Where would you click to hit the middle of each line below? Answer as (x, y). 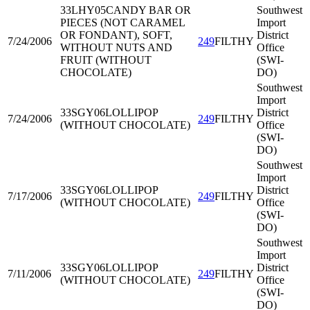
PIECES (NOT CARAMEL (122, 22)
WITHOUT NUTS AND (116, 47)
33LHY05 (83, 10)
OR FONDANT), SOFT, (116, 35)
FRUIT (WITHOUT (106, 60)
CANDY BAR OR (148, 10)
